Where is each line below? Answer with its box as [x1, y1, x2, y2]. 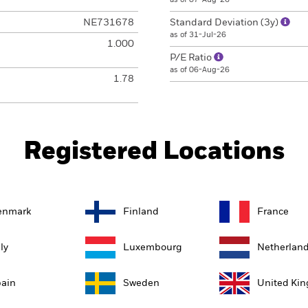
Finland [123, 206, 159, 217]
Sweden [123, 278, 159, 288]
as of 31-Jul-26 [170, 31, 226, 38]
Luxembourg [123, 242, 182, 252]
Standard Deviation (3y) [170, 18, 280, 27]
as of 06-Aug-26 [170, 66, 230, 74]
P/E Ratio [170, 53, 214, 63]
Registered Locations [23, 140, 285, 164]
